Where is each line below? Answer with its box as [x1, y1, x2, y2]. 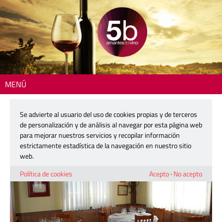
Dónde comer [31, 99, 68, 109]
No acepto [173, 168, 202, 179]
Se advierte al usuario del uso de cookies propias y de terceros [20, 109, 197, 119]
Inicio [10, 99, 24, 109]
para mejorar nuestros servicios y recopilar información [20, 130, 180, 140]
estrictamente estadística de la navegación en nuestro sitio [20, 140, 191, 151]
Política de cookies [20, 168, 72, 179]
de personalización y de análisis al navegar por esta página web [20, 119, 202, 130]
